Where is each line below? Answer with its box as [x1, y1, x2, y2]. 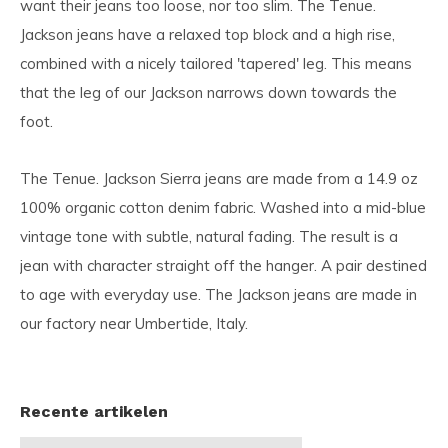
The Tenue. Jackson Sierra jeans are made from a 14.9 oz [20, 168, 418, 188]
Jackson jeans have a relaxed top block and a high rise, [20, 24, 395, 44]
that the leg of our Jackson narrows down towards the [20, 82, 397, 102]
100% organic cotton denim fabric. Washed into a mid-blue [20, 197, 426, 217]
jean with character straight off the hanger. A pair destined [20, 255, 427, 275]
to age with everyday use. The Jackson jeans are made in [20, 284, 417, 304]
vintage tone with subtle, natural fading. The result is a [20, 226, 398, 246]
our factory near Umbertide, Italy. [20, 313, 248, 333]
